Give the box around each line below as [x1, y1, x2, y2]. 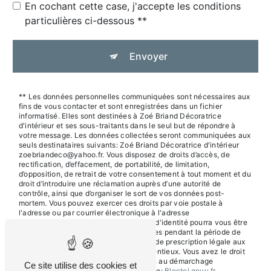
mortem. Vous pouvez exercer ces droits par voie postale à [19, 198, 223, 207]
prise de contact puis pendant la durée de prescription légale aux [19, 237, 246, 246]
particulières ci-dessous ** [25, 14, 147, 27]
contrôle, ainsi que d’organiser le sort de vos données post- [19, 188, 225, 198]
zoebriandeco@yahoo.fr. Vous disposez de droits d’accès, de [19, 149, 230, 159]
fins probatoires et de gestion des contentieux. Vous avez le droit [19, 246, 245, 256]
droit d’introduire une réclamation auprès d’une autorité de [19, 178, 221, 188]
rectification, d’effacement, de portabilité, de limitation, [19, 159, 210, 169]
